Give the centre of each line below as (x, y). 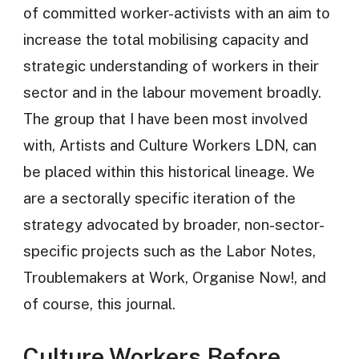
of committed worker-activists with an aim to (176, 12)
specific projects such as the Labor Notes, (169, 250)
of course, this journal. (99, 303)
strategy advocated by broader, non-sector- (173, 224)
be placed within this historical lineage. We (169, 171)
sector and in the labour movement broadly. (172, 92)
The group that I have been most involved (165, 118)
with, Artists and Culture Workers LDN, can (169, 145)
